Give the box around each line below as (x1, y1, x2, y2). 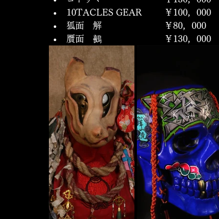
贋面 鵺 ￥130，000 (164, 34, 211, 43)
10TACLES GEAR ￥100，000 (164, 8, 211, 17)
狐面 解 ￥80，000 (164, 21, 206, 30)
